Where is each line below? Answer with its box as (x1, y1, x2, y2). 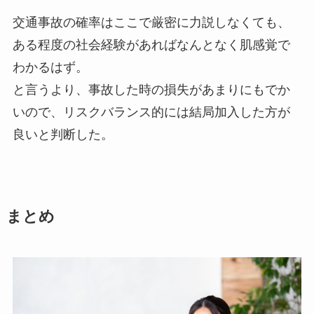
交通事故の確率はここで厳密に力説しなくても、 (12, 15, 290, 29)
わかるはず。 (12, 60, 88, 74)
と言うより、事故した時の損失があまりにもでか (12, 82, 290, 97)
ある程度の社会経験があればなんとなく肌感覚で (12, 37, 290, 52)
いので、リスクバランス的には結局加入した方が (12, 104, 290, 119)
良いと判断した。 (12, 127, 114, 142)
